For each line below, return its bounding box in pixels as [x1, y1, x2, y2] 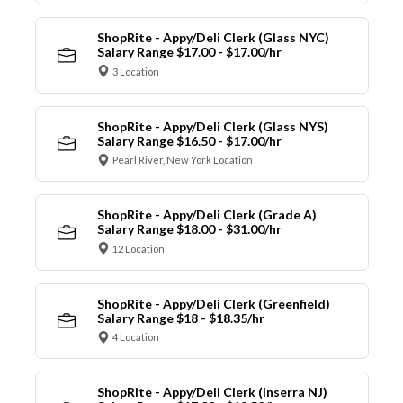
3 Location [112, 65, 159, 77]
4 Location [112, 331, 159, 344]
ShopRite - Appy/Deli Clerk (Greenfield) [96, 295, 330, 311]
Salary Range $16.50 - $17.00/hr [96, 132, 282, 148]
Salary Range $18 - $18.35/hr [96, 309, 264, 326]
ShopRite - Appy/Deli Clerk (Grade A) [96, 207, 317, 223]
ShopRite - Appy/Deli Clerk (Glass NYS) [96, 118, 328, 134]
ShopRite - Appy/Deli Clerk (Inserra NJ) [96, 384, 327, 400]
